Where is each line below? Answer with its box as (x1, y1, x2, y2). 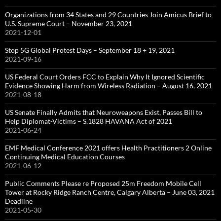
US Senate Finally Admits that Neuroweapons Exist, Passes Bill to (5, 108, 202, 116)
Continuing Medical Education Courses (5, 152, 125, 161)
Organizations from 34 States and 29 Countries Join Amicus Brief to (5, 10, 212, 19)
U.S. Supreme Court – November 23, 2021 (5, 19, 132, 28)
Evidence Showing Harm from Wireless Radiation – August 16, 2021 (5, 81, 212, 90)
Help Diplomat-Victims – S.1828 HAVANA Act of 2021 (5, 117, 172, 125)
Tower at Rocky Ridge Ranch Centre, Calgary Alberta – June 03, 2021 (5, 188, 215, 196)
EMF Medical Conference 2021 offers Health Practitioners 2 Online (5, 144, 212, 152)
